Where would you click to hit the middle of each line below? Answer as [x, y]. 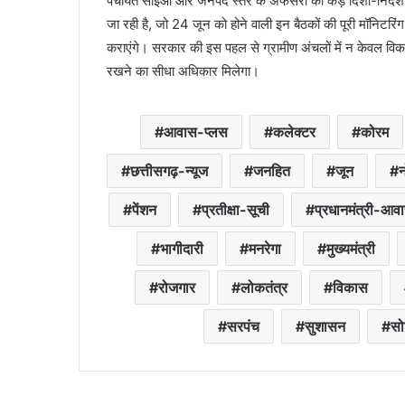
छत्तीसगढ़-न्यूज [169, 171]
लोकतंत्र [264, 288]
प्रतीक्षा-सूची [235, 210]
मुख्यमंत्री [350, 249]
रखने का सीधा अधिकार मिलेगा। [183, 71]
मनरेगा [264, 249]
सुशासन [325, 327]
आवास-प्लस [196, 132]
